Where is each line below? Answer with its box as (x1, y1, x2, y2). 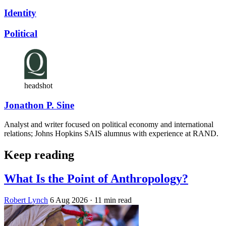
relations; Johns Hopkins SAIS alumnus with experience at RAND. (4, 129, 218, 138)
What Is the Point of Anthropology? (4, 172, 188, 186)
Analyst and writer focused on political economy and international (4, 120, 213, 129)
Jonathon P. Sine (4, 99, 74, 110)
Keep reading (4, 148, 74, 162)
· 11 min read (90, 196, 132, 205)
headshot (24, 81, 52, 90)
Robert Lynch (4, 196, 48, 205)
